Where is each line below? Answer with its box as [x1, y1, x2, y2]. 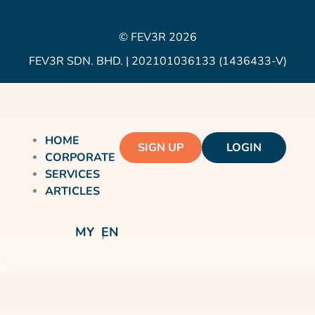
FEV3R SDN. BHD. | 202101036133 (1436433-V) [28, 53, 287, 69]
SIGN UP [137, 140, 184, 155]
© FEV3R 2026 [118, 30, 197, 45]
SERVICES [44, 167, 100, 182]
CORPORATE [44, 150, 115, 165]
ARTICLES [44, 184, 100, 199]
